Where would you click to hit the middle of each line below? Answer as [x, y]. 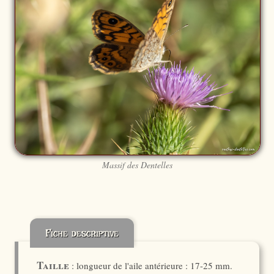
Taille [53, 265]
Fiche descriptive [82, 233]
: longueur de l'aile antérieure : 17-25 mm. [151, 265]
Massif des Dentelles [137, 165]
